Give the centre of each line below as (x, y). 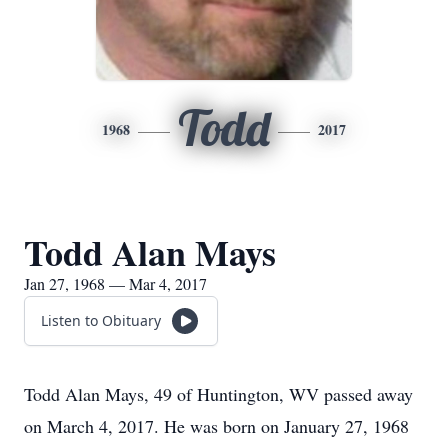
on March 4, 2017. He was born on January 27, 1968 (216, 426)
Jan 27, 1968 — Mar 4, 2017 (115, 283)
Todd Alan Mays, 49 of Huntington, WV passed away (218, 394)
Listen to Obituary (101, 320)
